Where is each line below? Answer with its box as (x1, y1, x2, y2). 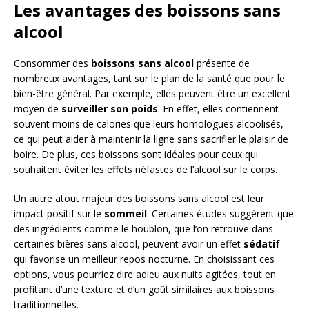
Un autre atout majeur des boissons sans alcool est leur (14, 192, 264, 206)
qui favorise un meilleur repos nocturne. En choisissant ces (14, 252, 275, 266)
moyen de (14, 102, 61, 116)
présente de (194, 57, 250, 70)
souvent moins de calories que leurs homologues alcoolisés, (14, 117, 283, 131)
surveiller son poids (61, 102, 158, 116)
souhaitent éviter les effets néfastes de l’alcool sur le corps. (14, 163, 277, 177)
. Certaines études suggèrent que (147, 207, 294, 221)
